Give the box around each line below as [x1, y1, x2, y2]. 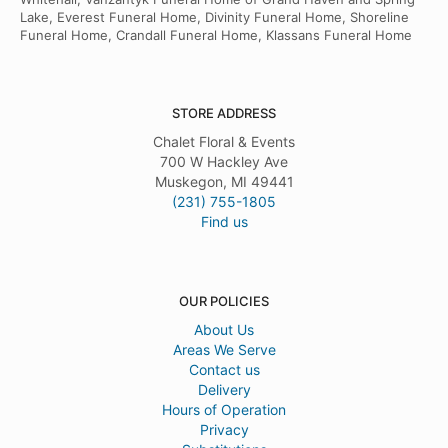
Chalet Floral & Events [153, 133, 295, 151]
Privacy [199, 421, 249, 439]
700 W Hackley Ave [160, 153, 288, 171]
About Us [194, 321, 254, 339]
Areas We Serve [172, 341, 276, 359]
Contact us [188, 361, 260, 379]
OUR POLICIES [179, 293, 269, 310]
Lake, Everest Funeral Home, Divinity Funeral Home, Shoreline [20, 9, 409, 26]
